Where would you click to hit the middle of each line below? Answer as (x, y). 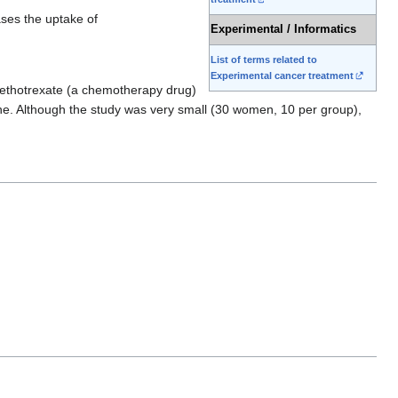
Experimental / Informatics (283, 30)
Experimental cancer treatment (282, 76)
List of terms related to (264, 60)
